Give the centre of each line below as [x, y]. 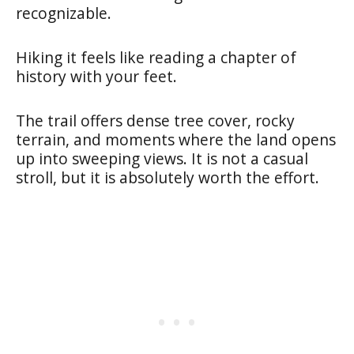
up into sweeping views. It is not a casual [162, 158]
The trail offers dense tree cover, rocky [155, 120]
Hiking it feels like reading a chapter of [156, 57]
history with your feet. [96, 76]
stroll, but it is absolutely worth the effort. [168, 177]
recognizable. [64, 13]
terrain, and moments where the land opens [176, 139]
